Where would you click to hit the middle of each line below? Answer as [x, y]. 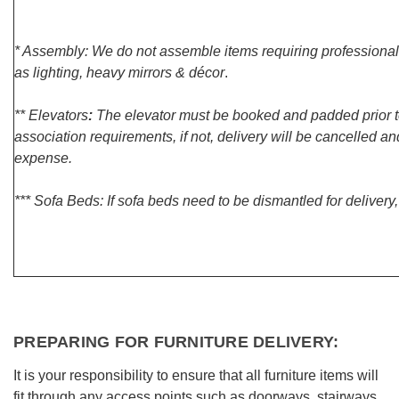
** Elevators [51, 115]
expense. [43, 158]
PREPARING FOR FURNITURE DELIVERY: [176, 342]
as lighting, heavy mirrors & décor [119, 73]
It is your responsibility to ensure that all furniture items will [196, 375]
